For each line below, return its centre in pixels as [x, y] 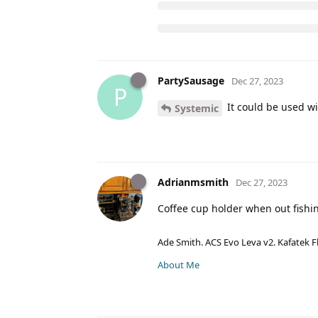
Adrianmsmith [193, 182]
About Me [179, 264]
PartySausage [191, 80]
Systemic [197, 108]
